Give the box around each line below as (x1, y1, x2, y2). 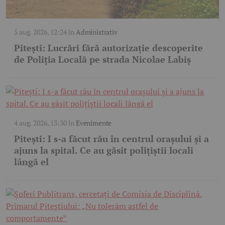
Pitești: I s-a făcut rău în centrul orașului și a (14, 133, 209, 145)
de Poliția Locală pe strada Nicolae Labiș (14, 53, 191, 66)
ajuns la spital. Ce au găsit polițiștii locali (14, 144, 193, 157)
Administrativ (75, 27, 118, 37)
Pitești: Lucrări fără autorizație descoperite (14, 42, 203, 54)
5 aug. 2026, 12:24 (14, 27, 67, 37)
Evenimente (75, 118, 112, 128)
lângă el (14, 156, 49, 168)
